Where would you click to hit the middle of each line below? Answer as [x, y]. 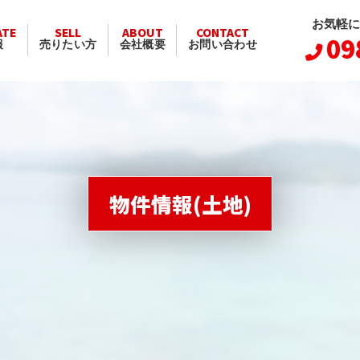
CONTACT [223, 33]
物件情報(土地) [180, 203]
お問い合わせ [223, 45]
